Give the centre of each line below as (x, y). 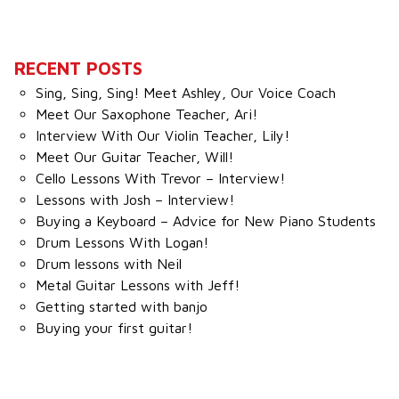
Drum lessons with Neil (109, 263)
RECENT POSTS (78, 68)
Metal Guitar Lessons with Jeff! (138, 285)
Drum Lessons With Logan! (122, 242)
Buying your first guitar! (114, 327)
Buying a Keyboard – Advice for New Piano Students (206, 220)
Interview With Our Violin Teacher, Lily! (163, 135)
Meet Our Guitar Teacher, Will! (134, 156)
